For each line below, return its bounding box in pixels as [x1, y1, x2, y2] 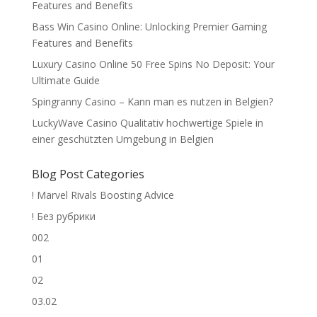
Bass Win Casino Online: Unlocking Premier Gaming [31, 20, 267, 33]
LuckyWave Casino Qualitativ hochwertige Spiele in [31, 116, 263, 129]
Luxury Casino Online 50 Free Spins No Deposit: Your [31, 57, 275, 71]
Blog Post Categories [31, 166, 144, 182]
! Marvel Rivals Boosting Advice [31, 188, 174, 202]
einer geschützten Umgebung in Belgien [31, 132, 214, 146]
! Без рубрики [31, 209, 96, 223]
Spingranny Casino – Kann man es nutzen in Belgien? [31, 95, 273, 108]
